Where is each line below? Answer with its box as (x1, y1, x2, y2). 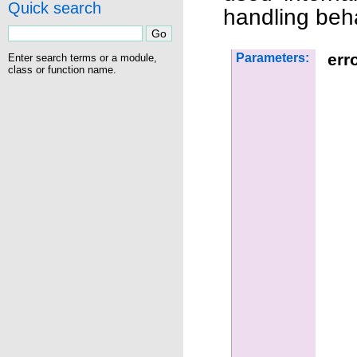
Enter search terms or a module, (8, 51, 157, 64)
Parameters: (236, 51, 309, 65)
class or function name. (8, 63, 116, 76)
